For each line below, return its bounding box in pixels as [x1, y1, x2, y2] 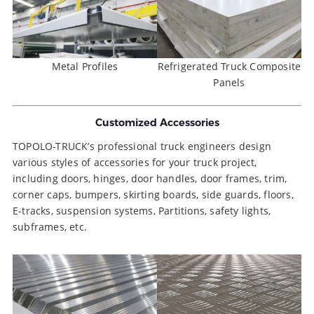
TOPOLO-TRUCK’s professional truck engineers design [13, 139, 272, 153]
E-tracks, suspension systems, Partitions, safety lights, [13, 204, 271, 218]
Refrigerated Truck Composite [157, 60, 301, 74]
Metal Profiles [51, 60, 118, 74]
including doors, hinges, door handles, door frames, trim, [13, 172, 287, 186]
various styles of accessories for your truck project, [13, 156, 257, 170]
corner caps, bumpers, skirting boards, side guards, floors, [13, 188, 294, 202]
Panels [213, 76, 245, 90]
